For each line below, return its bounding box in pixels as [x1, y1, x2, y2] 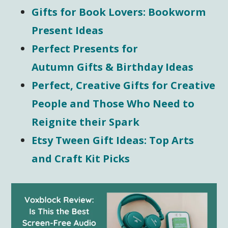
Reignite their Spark [32, 115, 140, 129]
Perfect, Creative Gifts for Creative [32, 78, 216, 93]
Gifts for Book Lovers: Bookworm [32, 5, 206, 19]
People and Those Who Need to [32, 97, 195, 111]
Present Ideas [32, 23, 104, 38]
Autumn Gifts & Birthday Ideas [32, 60, 194, 74]
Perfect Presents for [32, 42, 138, 56]
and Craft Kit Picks [32, 152, 130, 166]
